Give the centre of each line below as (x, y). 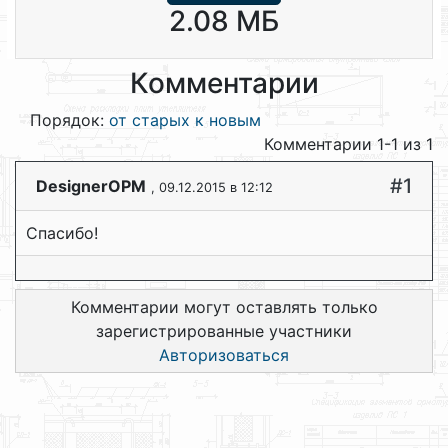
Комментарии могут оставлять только (224, 307)
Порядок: (69, 120)
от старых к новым (185, 120)
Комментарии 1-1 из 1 (348, 144)
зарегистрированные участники (224, 331)
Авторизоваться (224, 355)
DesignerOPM (91, 186)
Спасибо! (62, 233)
